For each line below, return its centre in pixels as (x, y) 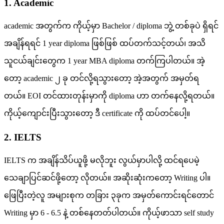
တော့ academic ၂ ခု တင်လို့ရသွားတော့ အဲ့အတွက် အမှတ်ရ (101, 78)
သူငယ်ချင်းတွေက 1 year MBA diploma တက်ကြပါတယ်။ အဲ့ (104, 60)
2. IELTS (23, 137)
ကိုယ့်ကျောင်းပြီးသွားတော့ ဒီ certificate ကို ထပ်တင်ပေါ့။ (97, 113)
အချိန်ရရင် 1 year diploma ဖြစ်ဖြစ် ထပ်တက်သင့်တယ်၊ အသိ (105, 43)
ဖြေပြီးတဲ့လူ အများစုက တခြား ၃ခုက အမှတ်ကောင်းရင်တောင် (109, 195)
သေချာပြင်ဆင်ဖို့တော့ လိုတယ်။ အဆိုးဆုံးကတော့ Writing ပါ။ (107, 177)
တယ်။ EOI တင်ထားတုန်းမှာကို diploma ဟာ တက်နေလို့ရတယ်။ (109, 95)
